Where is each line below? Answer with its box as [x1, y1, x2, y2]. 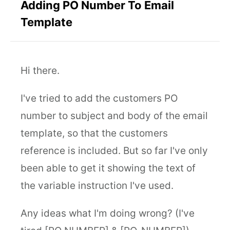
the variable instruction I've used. [21, 180, 174, 191]
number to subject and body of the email [21, 110, 208, 122]
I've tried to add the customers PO [21, 92, 178, 104]
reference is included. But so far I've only [21, 145, 208, 157]
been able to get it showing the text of [21, 162, 196, 174]
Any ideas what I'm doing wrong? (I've [21, 207, 195, 219]
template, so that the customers [21, 127, 168, 139]
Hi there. [21, 65, 60, 76]
